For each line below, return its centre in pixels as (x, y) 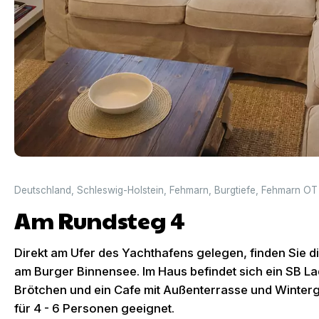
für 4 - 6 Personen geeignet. (94, 308)
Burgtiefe (235, 190)
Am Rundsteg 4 (100, 220)
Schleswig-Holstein (120, 190)
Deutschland (43, 190)
